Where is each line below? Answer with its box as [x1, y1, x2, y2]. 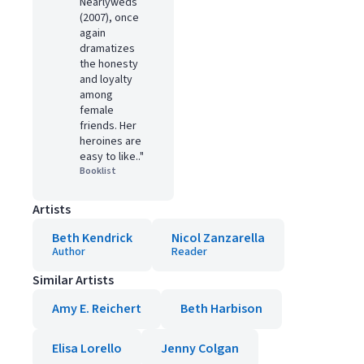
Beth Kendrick [52, 229, 132, 247]
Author [52, 244, 85, 260]
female [80, 102, 114, 119]
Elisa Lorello [52, 340, 122, 357]
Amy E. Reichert [52, 300, 141, 318]
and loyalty [80, 71, 132, 88]
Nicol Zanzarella [171, 229, 265, 247]
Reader [171, 244, 207, 260]
